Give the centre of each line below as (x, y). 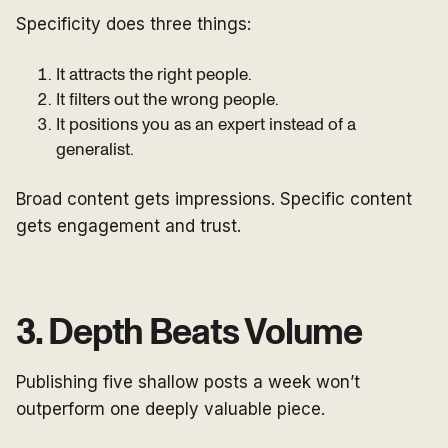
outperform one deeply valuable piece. (170, 409)
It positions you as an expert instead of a (206, 125)
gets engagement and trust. (128, 226)
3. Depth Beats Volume (189, 333)
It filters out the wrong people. (167, 100)
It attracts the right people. (154, 75)
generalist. (95, 150)
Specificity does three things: (133, 24)
